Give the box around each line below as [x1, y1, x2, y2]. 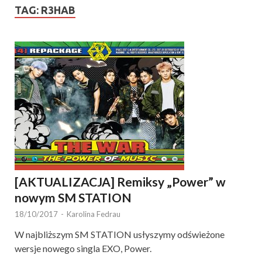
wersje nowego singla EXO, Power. [15, 242, 153, 254]
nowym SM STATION [15, 189, 132, 205]
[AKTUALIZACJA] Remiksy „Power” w [15, 174, 226, 189]
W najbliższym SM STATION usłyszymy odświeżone [15, 228, 225, 240]
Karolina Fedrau [67, 209, 120, 219]
